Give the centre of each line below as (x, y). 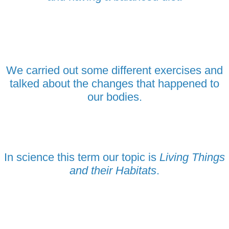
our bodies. (114, 97)
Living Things (192, 157)
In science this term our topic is (82, 157)
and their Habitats (113, 170)
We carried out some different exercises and (114, 70)
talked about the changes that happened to (114, 83)
